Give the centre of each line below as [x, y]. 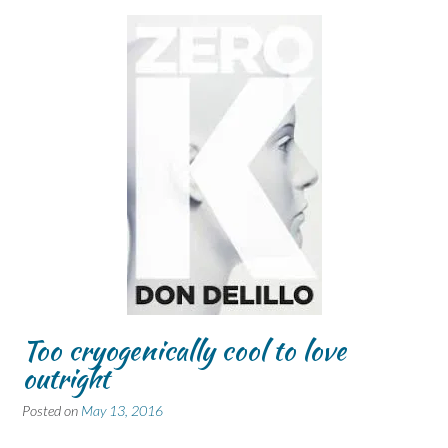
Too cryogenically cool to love [184, 350]
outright [65, 378]
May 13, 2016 [122, 411]
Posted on [51, 411]
